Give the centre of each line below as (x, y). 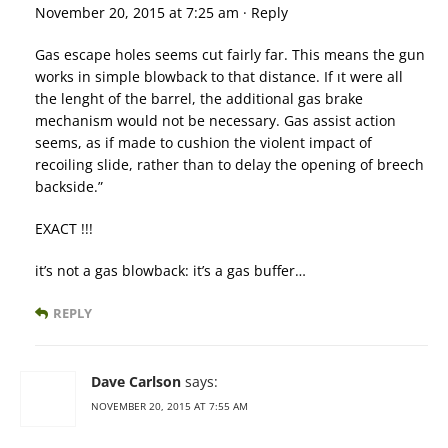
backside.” (69, 186)
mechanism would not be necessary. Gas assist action (215, 120)
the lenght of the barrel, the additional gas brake (199, 98)
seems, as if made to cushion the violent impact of (203, 142)
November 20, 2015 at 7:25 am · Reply (161, 12)
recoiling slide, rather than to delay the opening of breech (229, 164)
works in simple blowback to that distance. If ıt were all (219, 76)
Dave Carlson (136, 381)
